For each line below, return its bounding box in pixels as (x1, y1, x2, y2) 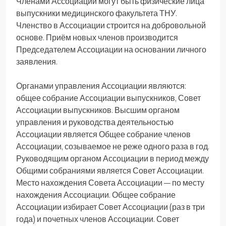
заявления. (16, 56, 58, 67)
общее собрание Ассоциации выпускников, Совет (16, 92, 201, 103)
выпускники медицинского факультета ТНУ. (16, 8, 177, 18)
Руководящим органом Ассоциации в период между (16, 153, 209, 163)
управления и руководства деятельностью (16, 117, 174, 127)
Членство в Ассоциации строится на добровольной (16, 20, 206, 30)
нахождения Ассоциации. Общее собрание (16, 189, 176, 200)
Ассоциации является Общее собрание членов (16, 129, 191, 139)
